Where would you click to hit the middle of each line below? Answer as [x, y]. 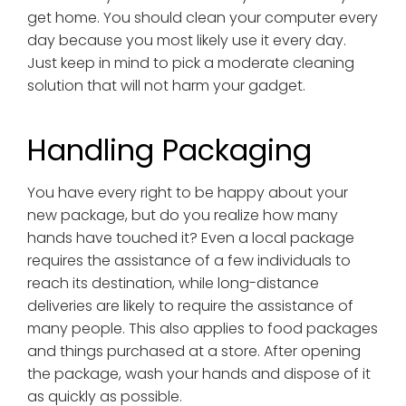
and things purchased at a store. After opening [193, 352]
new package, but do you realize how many [182, 216]
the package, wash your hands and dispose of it [198, 374]
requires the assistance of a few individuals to [188, 261]
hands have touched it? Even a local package [190, 238]
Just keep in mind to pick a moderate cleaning [190, 63]
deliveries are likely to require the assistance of [190, 306]
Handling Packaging [169, 150]
